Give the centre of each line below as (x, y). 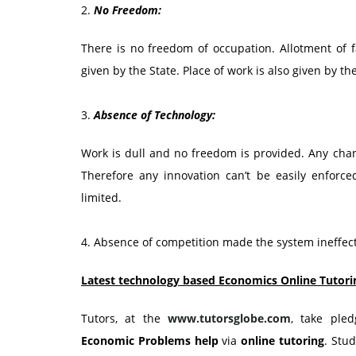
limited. (101, 197)
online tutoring (282, 341)
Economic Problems (138, 341)
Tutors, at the (124, 318)
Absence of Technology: (155, 115)
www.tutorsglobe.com (229, 318)
